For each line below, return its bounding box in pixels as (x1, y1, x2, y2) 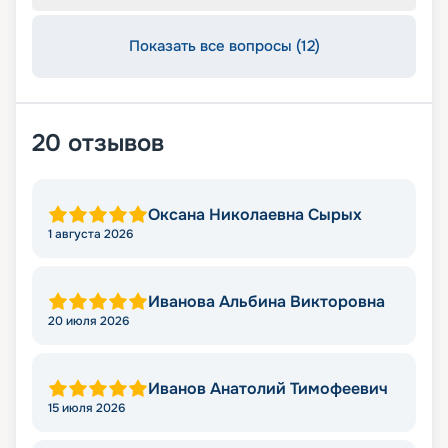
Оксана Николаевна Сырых (148, 204, 362, 226)
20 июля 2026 (48, 313, 129, 330)
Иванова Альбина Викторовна (148, 291, 385, 313)
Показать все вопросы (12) (128, 36, 320, 57)
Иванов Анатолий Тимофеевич (148, 378, 388, 400)
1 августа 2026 (48, 226, 133, 243)
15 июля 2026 (48, 400, 125, 417)
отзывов (68, 128, 164, 159)
